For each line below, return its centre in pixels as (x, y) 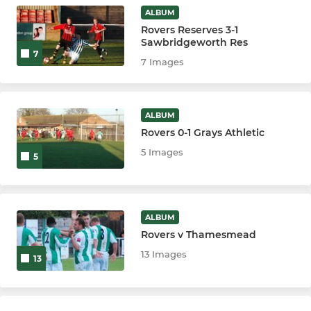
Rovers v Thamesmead (199, 235)
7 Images (163, 61)
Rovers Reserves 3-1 (190, 30)
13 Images (164, 254)
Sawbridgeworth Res (195, 42)
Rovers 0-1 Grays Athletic (203, 132)
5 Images (162, 152)
